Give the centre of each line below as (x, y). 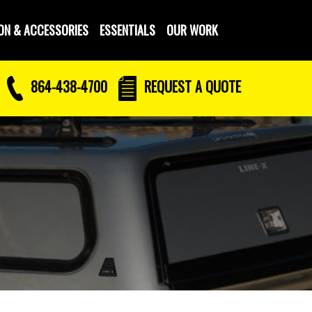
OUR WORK (192, 30)
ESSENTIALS (127, 30)
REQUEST (168, 86)
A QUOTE (218, 86)
